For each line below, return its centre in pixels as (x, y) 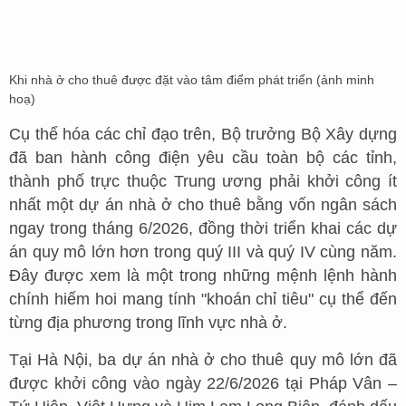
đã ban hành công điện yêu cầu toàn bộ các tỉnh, (203, 157)
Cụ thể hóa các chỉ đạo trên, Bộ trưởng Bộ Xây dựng (203, 134)
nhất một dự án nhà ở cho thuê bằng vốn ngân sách (203, 204)
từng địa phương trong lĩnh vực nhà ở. (148, 322)
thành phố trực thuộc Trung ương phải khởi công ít (203, 181)
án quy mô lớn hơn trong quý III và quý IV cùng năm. (203, 251)
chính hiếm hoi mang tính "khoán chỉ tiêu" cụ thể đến (203, 299)
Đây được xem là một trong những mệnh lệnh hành (203, 275)
